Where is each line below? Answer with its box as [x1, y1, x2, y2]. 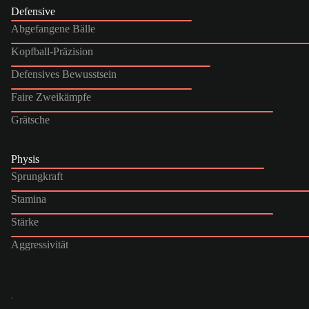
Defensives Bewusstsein [11, 68, 117, 80]
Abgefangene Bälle [11, 22, 95, 34]
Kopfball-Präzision [11, 45, 93, 57]
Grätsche [11, 113, 50, 126]
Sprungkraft [11, 170, 63, 182]
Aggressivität [11, 238, 68, 250]
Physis [11, 152, 39, 165]
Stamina [11, 192, 46, 205]
